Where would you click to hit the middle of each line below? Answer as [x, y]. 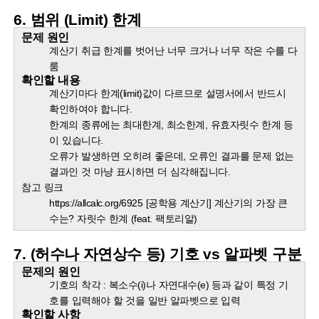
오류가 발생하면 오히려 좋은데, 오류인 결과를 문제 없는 [172, 156]
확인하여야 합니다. [92, 109]
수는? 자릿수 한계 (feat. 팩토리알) [123, 219]
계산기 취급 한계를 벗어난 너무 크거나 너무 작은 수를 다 [173, 51]
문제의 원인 [51, 272]
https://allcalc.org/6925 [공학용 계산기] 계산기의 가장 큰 [168, 203]
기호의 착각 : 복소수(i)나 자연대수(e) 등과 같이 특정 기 [169, 285]
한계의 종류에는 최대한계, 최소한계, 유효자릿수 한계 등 [171, 125]
